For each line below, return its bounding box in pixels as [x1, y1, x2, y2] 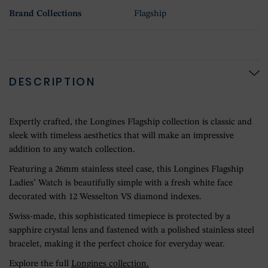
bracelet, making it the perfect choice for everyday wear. [9, 239, 225, 249]
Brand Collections [9, 9, 81, 19]
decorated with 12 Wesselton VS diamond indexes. [9, 192, 202, 202]
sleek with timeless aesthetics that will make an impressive [9, 131, 234, 141]
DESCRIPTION [9, 74, 96, 89]
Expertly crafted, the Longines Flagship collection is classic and [9, 117, 252, 127]
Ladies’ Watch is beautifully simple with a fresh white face [9, 178, 233, 188]
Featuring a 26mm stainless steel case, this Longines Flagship [9, 165, 243, 174]
